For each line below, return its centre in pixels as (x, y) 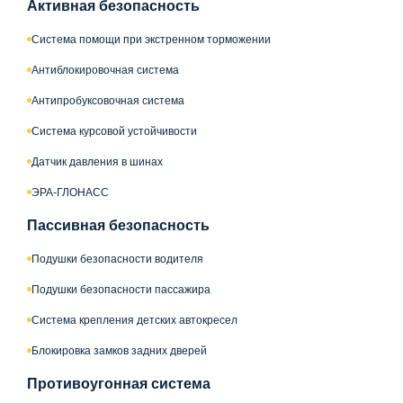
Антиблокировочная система (105, 70)
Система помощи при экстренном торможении (151, 39)
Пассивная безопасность (118, 225)
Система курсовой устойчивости (114, 131)
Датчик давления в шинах (97, 161)
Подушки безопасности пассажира (121, 289)
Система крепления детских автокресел (134, 320)
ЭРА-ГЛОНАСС (70, 192)
